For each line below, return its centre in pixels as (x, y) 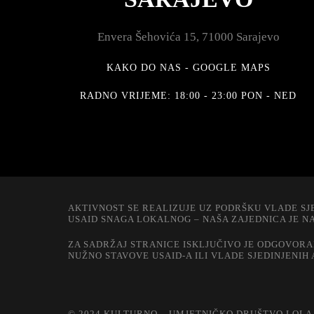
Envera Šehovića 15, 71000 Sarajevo (188, 37)
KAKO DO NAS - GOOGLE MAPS (188, 68)
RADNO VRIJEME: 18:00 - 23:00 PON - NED (189, 96)
